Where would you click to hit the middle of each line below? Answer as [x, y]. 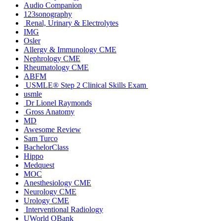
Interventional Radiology [63, 209]
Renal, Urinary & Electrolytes [71, 23]
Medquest [39, 165]
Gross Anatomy [49, 111]
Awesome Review [52, 129]
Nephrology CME [52, 58]
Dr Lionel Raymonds [58, 103]
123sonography [48, 14]
